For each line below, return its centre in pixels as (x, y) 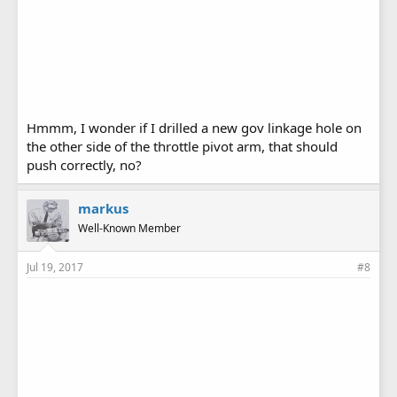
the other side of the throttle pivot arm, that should (182, 147)
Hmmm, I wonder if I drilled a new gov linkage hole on (194, 128)
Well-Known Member (129, 229)
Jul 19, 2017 (55, 268)
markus (103, 209)
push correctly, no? (84, 165)
